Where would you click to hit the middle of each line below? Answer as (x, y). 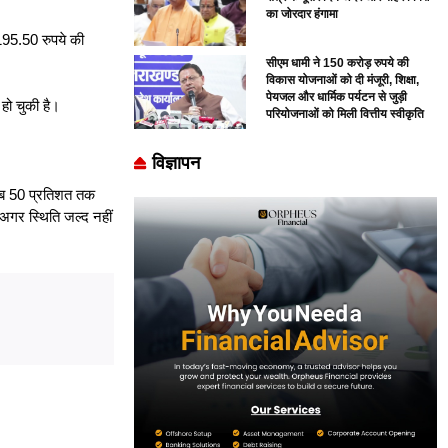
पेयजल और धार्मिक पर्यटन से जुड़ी (337, 97)
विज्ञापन (175, 162)
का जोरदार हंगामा (302, 14)
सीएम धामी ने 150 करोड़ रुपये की (338, 63)
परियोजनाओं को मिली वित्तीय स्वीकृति (345, 114)
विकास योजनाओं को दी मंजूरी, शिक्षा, (343, 80)
